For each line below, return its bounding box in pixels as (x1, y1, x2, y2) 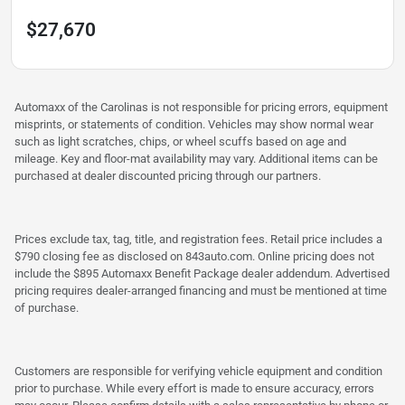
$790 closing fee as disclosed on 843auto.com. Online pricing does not (14, 250, 374, 264)
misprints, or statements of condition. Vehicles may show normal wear (14, 118, 373, 132)
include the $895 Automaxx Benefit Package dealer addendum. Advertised (14, 267, 390, 281)
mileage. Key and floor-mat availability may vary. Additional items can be (14, 152, 378, 166)
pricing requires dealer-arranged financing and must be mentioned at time (14, 284, 387, 298)
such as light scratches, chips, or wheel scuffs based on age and (14, 135, 346, 149)
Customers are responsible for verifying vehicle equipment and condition (14, 364, 382, 379)
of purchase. (14, 301, 79, 316)
